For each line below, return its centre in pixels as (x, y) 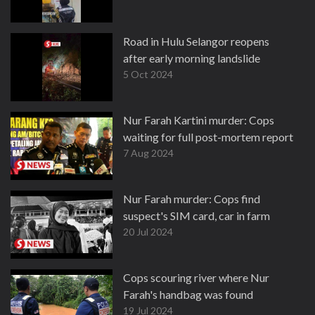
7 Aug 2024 (148, 153)
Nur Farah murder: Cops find (192, 199)
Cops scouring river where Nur (196, 277)
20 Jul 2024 (148, 232)
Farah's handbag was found (188, 294)
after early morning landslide (192, 58)
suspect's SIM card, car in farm (197, 216)
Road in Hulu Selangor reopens (196, 41)
